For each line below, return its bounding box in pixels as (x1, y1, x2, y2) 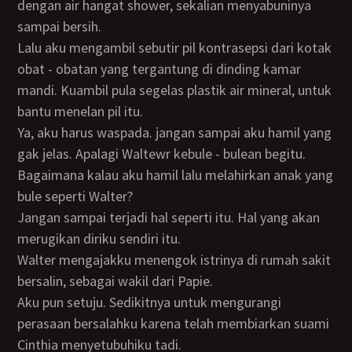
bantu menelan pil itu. (17, 102, 144, 120)
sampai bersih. (17, 17, 102, 35)
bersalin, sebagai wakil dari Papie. (17, 272, 214, 290)
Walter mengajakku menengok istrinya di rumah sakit (17, 251, 29, 269)
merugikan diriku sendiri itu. (17, 229, 181, 247)
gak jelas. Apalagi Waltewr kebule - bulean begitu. (17, 145, 306, 163)
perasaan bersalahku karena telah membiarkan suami (17, 314, 330, 332)
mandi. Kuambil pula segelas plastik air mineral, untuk (17, 81, 332, 99)
